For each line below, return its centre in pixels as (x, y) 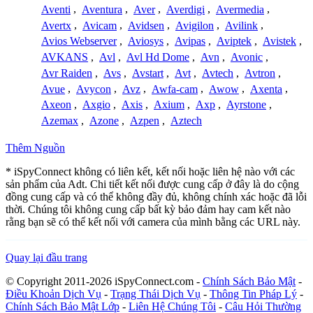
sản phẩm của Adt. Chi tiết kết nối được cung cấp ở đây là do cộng (152, 184)
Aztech (186, 121)
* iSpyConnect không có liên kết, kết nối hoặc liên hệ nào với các (150, 172)
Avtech (218, 73)
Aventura (102, 9)
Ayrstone (246, 105)
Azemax (60, 121)
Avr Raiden (67, 73)
